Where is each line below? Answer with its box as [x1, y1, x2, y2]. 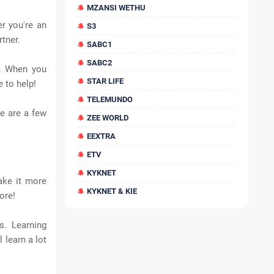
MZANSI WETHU [87, 3, 146, 12]
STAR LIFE [87, 76, 124, 86]
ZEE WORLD [87, 113, 128, 122]
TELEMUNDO [87, 95, 133, 104]
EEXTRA [87, 131, 116, 141]
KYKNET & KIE [87, 187, 137, 196]
